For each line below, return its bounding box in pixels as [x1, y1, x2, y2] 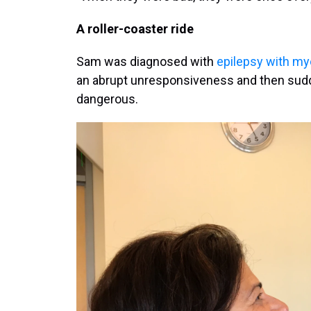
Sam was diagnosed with [76, 54, 217, 69]
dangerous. [76, 92, 138, 106]
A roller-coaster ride [76, 22, 194, 36]
